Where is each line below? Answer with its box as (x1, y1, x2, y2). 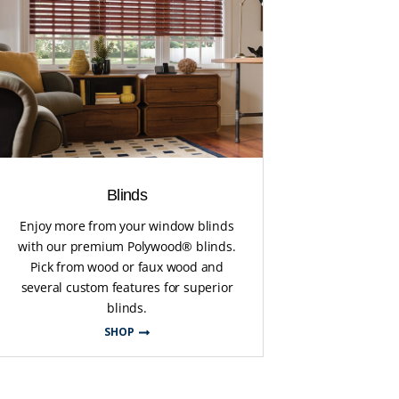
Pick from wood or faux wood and (30, 257, 224, 275)
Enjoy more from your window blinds (20, 216, 234, 234)
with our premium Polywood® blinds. (18, 237, 236, 255)
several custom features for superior (20, 278, 233, 296)
